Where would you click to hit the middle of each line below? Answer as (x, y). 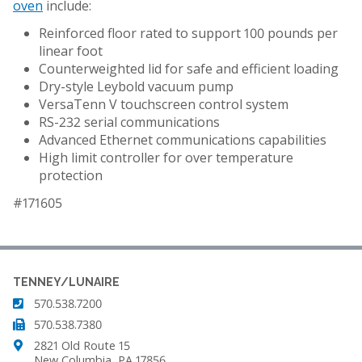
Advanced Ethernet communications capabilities (183, 139)
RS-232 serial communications (129, 122)
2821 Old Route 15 (82, 346)
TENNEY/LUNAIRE (66, 282)
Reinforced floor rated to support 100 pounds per (188, 33)
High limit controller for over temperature (166, 157)
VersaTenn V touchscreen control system (164, 104)
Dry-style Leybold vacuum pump (136, 86)
